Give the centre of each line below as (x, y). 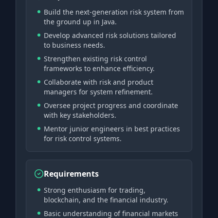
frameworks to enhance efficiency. (99, 68)
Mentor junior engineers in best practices (112, 129)
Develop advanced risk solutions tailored (110, 35)
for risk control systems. (83, 138)
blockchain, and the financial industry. (106, 200)
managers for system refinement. (98, 92)
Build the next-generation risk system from (114, 12)
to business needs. (74, 45)
